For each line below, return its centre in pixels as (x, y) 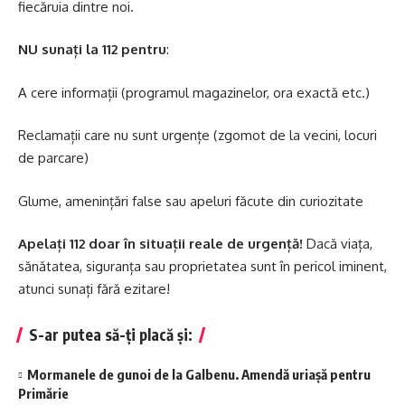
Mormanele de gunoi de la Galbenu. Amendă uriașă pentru (199, 374)
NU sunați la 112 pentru (92, 49)
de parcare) (53, 158)
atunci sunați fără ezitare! (94, 289)
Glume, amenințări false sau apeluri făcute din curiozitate (191, 201)
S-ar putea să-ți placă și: (111, 334)
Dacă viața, (339, 244)
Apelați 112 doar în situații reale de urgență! (162, 244)
